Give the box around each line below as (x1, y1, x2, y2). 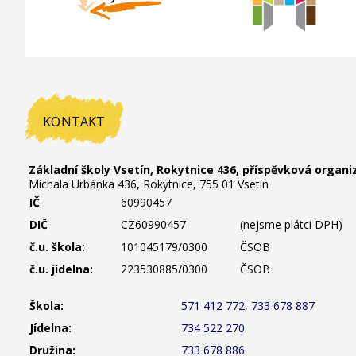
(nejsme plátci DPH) (240, 216, 342, 232)
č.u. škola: (29, 238, 91, 254)
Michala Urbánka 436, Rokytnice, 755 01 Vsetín (25, 176, 269, 192)
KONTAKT (43, 112, 106, 130)
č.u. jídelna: (29, 261, 93, 277)
